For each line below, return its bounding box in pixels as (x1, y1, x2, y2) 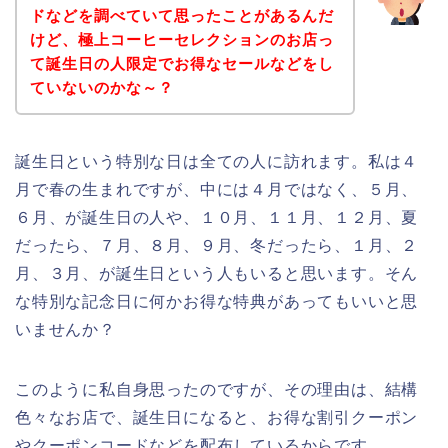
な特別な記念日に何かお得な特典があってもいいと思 (15, 292, 419, 310)
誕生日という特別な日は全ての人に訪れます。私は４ (15, 152, 419, 170)
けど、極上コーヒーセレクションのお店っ (29, 30, 334, 48)
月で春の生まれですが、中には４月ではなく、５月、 (15, 180, 419, 198)
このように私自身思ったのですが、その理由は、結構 (15, 380, 419, 398)
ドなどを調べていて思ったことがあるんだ (29, 6, 334, 24)
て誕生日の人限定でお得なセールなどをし (29, 54, 334, 72)
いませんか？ (15, 320, 116, 338)
